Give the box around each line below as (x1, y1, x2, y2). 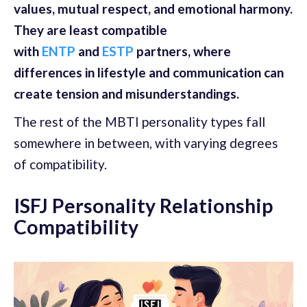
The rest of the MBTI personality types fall (14, 114, 265, 130)
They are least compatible (14, 22, 167, 38)
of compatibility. (14, 156, 107, 172)
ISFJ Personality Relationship (14, 194, 273, 217)
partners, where (134, 43, 231, 59)
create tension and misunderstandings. (14, 86, 239, 101)
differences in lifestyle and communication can (14, 64, 284, 80)
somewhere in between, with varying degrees (14, 135, 278, 151)
